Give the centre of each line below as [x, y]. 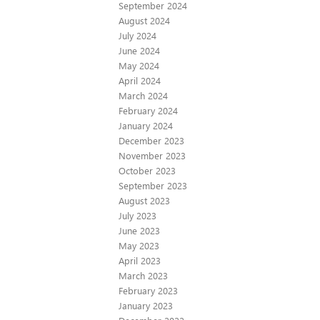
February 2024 [148, 110]
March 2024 [143, 95]
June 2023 [139, 230]
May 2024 [139, 65]
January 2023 [146, 305]
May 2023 [139, 245]
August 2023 [144, 200]
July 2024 [137, 35]
